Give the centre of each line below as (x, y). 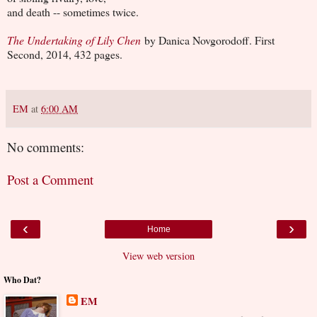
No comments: (46, 146)
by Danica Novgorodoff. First (208, 40)
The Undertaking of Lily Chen (74, 40)
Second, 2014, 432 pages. (65, 54)
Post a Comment (50, 180)
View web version (158, 255)
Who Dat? (22, 279)
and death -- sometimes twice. (73, 11)
